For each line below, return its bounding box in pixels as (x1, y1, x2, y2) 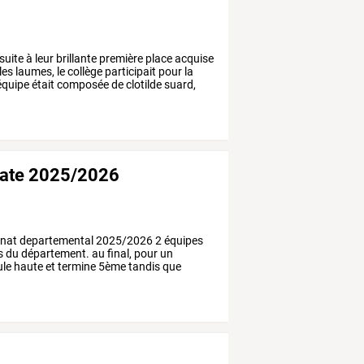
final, (105, 247, 132, 261)
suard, (162, 78, 197, 92)
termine (55, 260, 97, 274)
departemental (17, 234, 94, 248)
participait (102, 65, 157, 79)
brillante (54, 52, 97, 66)
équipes (162, 234, 204, 248)
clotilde (123, 78, 162, 92)
